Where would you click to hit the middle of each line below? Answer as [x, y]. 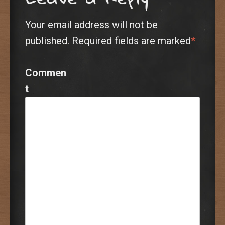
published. [47, 40]
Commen [46, 73]
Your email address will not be [91, 24]
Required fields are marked [131, 40]
